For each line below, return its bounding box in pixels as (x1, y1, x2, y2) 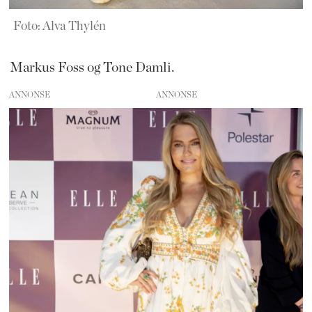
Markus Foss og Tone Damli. (9, 60, 177, 75)
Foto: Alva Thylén (13, 20, 106, 33)
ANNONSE (9, 90, 51, 99)
